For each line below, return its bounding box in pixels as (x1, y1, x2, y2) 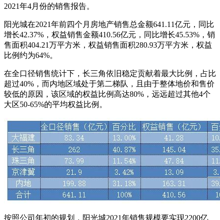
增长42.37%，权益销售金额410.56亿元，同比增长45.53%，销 (4, 30, 215, 39)
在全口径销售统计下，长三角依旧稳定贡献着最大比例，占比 (4, 69, 216, 78)
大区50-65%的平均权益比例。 (4, 100, 107, 109)
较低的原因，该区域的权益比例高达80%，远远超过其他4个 (4, 90, 211, 99)
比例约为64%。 (4, 51, 57, 60)
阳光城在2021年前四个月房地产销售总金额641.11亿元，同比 (4, 20, 214, 29)
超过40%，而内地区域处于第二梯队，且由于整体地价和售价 (4, 80, 215, 88)
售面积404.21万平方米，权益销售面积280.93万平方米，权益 (4, 41, 212, 50)
